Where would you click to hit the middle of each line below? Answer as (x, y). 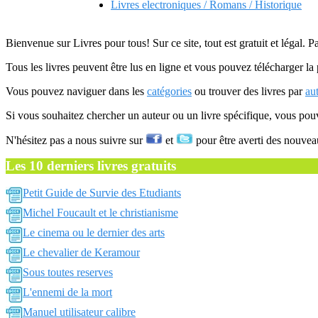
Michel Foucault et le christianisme (100, 213)
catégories (169, 91)
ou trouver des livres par (248, 91)
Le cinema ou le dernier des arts (94, 232)
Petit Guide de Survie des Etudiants (102, 193)
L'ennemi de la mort (67, 292)
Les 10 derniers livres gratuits (91, 166)
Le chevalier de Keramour (81, 252)
